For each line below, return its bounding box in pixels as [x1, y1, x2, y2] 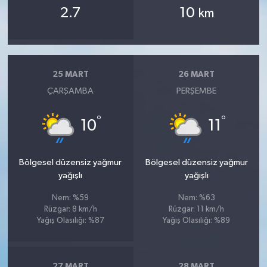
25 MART [52, 70, 89, 79]
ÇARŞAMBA [47, 86, 94, 95]
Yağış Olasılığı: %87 [36, 216, 104, 225]
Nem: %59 [52, 194, 89, 202]
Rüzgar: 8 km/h [44, 205, 97, 213]
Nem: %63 [178, 194, 215, 202]
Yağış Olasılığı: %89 [163, 216, 231, 225]
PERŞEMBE [176, 86, 217, 95]
